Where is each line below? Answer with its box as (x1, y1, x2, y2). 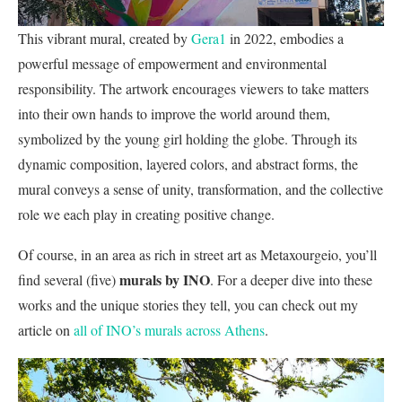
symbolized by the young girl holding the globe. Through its (18, 128, 357, 148)
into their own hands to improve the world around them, (18, 103, 330, 123)
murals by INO (119, 268, 210, 290)
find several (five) (18, 269, 119, 289)
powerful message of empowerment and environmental (18, 53, 327, 73)
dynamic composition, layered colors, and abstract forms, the (18, 153, 358, 173)
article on (18, 319, 74, 339)
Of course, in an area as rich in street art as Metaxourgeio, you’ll (18, 244, 377, 264)
